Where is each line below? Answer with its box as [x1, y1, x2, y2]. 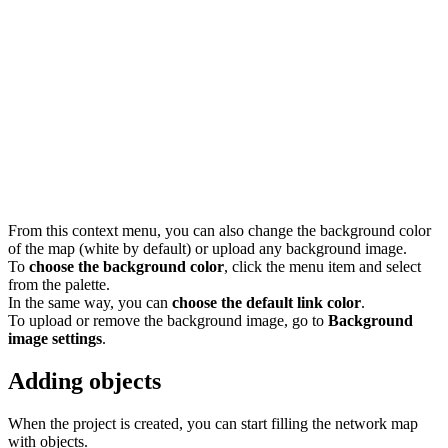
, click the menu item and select [224, 258, 421, 276]
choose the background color [29, 258, 224, 276]
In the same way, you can [8, 294, 172, 312]
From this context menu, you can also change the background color [8, 222, 431, 240]
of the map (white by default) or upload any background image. [8, 240, 407, 258]
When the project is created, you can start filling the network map [8, 415, 418, 433]
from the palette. [8, 276, 110, 294]
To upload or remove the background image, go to [8, 312, 328, 330]
